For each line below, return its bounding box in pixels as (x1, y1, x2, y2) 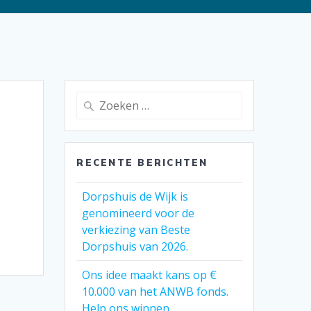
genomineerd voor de (82, 205, 195, 221)
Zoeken (76, 92, 112, 107)
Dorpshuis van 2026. (82, 239, 189, 255)
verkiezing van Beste (82, 222, 191, 238)
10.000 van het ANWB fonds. (82, 284, 229, 300)
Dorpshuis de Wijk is (82, 189, 189, 205)
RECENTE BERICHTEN (76, 157, 208, 169)
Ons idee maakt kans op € (82, 267, 217, 283)
